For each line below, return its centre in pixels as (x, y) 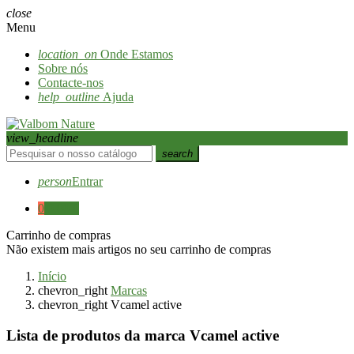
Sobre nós (63, 68)
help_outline (69, 97)
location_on (68, 54)
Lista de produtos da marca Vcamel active (143, 335)
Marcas (129, 290)
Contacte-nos (71, 83)
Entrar (87, 181)
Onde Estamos (135, 54)
